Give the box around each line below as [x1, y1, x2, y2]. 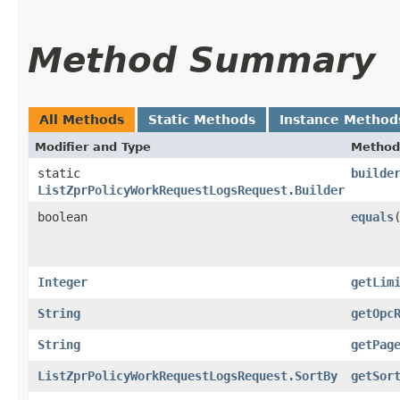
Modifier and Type [35, 139, 151, 154]
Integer [37, 274, 87, 289]
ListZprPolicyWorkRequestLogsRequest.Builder [37, 182, 345, 197]
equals [351, 209, 394, 224]
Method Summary [28, 39, 375, 80]
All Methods [39, 112, 124, 127]
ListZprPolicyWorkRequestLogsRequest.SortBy [37, 368, 337, 383]
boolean [37, 209, 87, 224]
